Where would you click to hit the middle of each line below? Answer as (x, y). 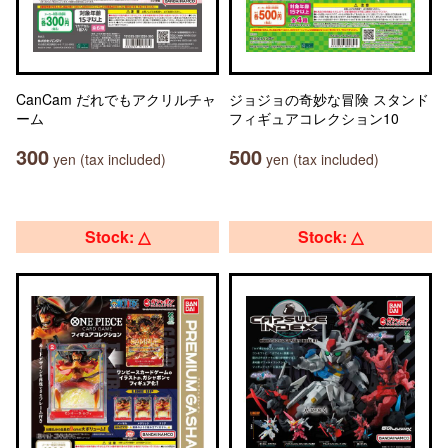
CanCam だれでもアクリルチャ (116, 99)
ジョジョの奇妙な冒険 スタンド (329, 99)
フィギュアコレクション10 (314, 118)
